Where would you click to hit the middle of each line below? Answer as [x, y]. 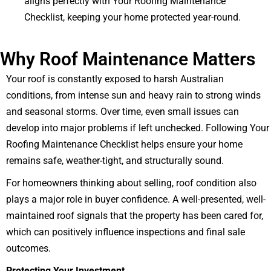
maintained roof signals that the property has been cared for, [135, 216]
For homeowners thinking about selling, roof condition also [131, 183]
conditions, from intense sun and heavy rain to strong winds [133, 96]
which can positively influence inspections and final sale [126, 232]
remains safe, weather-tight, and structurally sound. [115, 161]
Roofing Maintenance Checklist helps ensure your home [124, 145]
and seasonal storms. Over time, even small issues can [122, 112]
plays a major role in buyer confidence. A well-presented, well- [136, 200]
